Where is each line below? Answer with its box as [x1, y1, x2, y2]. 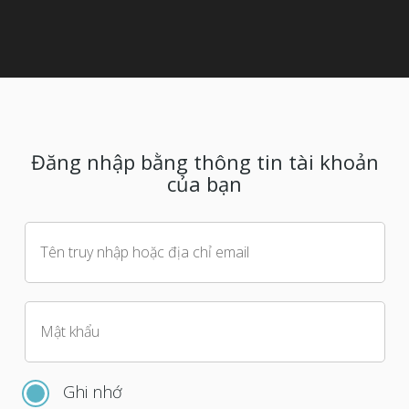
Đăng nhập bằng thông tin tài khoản [30, 148, 379, 175]
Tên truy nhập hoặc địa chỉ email [40, 242, 249, 262]
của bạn [167, 170, 242, 197]
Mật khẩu [40, 321, 100, 341]
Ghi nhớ [63, 381, 122, 404]
